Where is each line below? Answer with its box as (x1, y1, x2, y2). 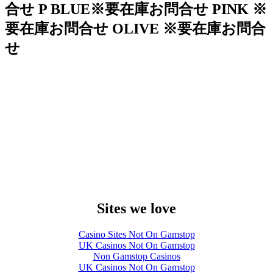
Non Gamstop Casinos (93, 250, 180, 261)
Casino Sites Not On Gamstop (78, 229, 195, 239)
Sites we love (97, 200, 176, 216)
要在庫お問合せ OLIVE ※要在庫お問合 (5, 20, 266, 37)
